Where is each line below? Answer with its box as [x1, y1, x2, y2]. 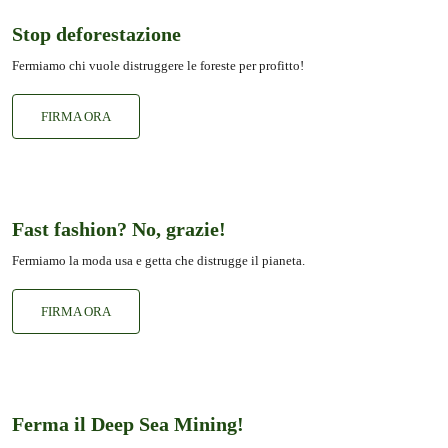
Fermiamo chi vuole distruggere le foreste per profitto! [12, 57, 304, 73]
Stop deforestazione [12, 22, 181, 45]
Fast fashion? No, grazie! [12, 217, 226, 240]
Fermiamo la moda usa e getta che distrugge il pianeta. [12, 252, 305, 268]
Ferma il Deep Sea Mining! [12, 412, 244, 435]
